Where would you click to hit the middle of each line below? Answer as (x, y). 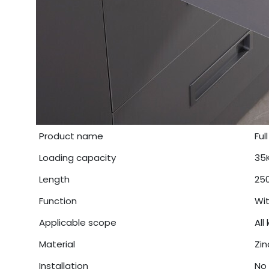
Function (58, 201)
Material (57, 244)
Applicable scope (77, 222)
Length (54, 179)
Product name (71, 136)
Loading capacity (77, 157)
